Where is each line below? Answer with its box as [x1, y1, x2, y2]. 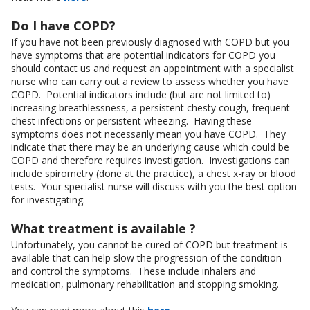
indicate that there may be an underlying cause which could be [11, 140, 289, 154]
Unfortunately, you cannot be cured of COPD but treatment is [11, 238, 288, 252]
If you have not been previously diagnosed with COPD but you [11, 35, 289, 49]
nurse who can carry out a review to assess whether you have [11, 75, 289, 89]
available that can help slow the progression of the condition [11, 251, 282, 265]
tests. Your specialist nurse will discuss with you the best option [11, 180, 297, 194]
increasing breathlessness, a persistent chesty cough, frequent [11, 101, 290, 115]
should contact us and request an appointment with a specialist [11, 62, 294, 75]
